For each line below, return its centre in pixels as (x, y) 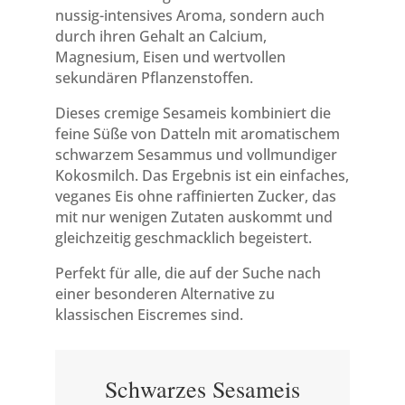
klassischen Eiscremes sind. (149, 315)
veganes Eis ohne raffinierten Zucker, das (195, 196)
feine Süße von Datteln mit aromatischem (197, 134)
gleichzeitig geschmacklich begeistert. (183, 238)
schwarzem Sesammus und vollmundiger (196, 155)
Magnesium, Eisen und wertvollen (170, 57)
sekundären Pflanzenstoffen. (154, 78)
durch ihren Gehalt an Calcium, (160, 36)
